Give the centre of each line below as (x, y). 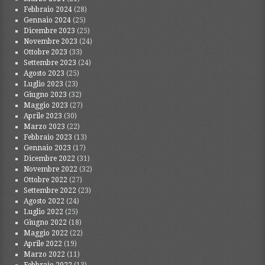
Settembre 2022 (50, 190)
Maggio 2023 (46, 105)
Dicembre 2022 (50, 158)
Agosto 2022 (44, 201)
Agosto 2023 (44, 73)
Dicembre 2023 (50, 30)
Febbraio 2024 (48, 9)
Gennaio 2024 (48, 20)
